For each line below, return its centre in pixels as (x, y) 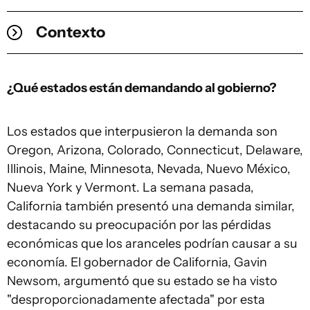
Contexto (71, 32)
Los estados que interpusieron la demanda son (142, 131)
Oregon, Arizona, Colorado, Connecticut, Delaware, (155, 150)
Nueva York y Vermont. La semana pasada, (130, 188)
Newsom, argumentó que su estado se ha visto (142, 281)
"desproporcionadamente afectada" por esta (136, 300)
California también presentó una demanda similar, (151, 206)
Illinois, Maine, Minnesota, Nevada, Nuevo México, (149, 169)
